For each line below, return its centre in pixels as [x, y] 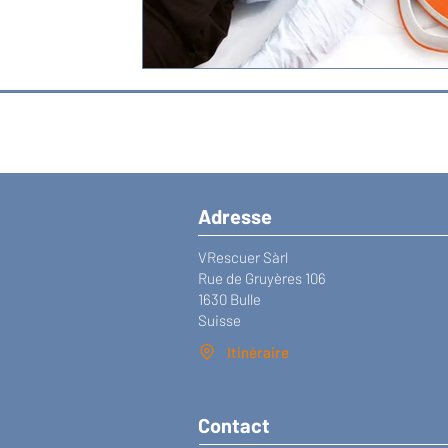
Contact [234, 424]
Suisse [219, 319]
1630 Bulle [229, 298]
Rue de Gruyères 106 [262, 277]
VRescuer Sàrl [243, 256]
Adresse [235, 215]
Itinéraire [258, 352]
